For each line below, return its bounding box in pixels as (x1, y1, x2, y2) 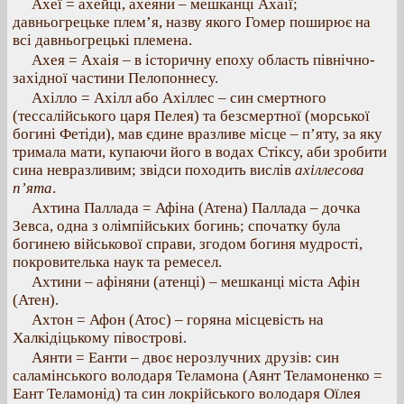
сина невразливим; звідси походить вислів (13, 161, 295, 179)
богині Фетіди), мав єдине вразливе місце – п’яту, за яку (13, 125, 382, 142)
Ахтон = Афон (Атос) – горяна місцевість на (32, 311, 324, 328)
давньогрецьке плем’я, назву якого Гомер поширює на (13, 14, 371, 31)
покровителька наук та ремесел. (13, 253, 222, 271)
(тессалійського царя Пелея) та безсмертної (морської (13, 107, 370, 124)
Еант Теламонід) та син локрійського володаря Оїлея (13, 385, 361, 402)
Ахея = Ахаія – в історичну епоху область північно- (32, 51, 375, 69)
